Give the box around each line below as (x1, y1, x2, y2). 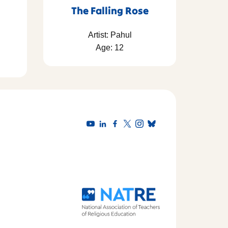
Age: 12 (96, 43, 124, 52)
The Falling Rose (71, 4, 149, 17)
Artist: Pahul (88, 30, 132, 39)
